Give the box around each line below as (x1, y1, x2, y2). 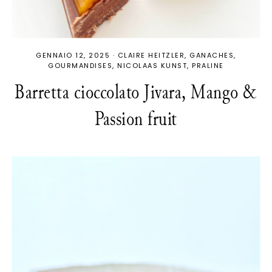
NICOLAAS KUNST (117, 60, 188, 70)
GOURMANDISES (48, 60, 113, 70)
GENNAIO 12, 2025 (36, 50, 110, 60)
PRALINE (192, 60, 224, 70)
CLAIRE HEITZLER (117, 50, 185, 60)
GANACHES (189, 50, 234, 60)
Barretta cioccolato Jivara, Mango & (15, 76, 257, 107)
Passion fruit (95, 103, 177, 134)
